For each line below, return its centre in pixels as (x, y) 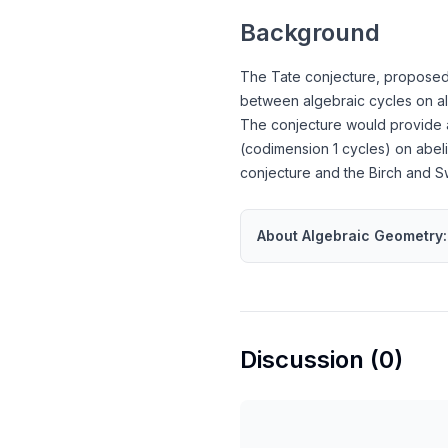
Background (310, 32)
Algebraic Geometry (372, 235)
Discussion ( (309, 359)
